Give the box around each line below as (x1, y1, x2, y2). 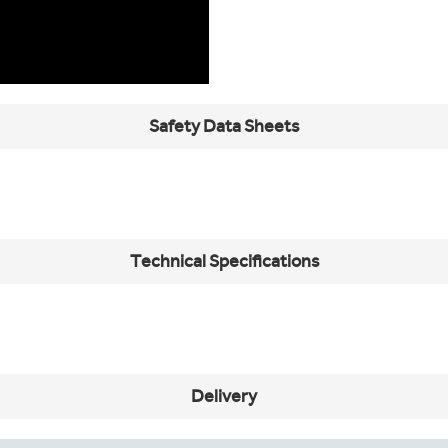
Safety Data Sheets (149, 114, 299, 137)
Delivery (191, 384, 257, 407)
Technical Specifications (129, 249, 319, 272)
